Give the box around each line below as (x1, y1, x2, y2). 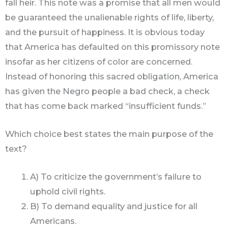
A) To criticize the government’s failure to (30, 172, 202, 182)
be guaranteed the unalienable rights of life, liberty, (5, 12, 214, 22)
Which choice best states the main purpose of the (5, 129, 213, 139)
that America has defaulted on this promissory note (5, 41, 220, 52)
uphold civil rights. (30, 186, 106, 197)
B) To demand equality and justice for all (30, 201, 198, 212)
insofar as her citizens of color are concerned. (5, 56, 192, 67)
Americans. (30, 216, 77, 226)
